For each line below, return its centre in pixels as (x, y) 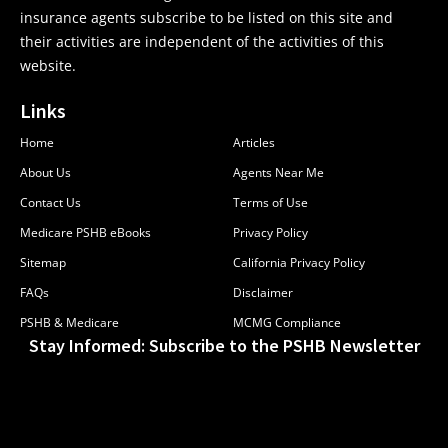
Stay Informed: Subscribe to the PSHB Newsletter (224, 346)
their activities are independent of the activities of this (202, 42)
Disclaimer (263, 293)
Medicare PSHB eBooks (85, 233)
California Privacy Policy (299, 263)
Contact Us (50, 203)
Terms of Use (270, 203)
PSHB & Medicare (69, 323)
